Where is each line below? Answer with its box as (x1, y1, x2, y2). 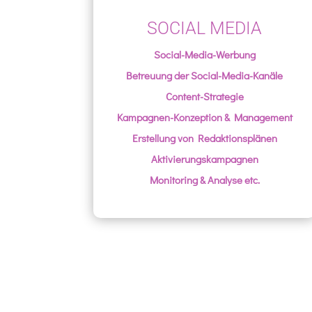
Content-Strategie (165, 89, 244, 104)
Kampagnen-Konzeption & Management (116, 110, 292, 125)
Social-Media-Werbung (153, 47, 256, 62)
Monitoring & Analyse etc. (149, 173, 260, 187)
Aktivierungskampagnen (150, 152, 258, 166)
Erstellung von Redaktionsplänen (132, 131, 277, 146)
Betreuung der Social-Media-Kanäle (126, 68, 283, 83)
